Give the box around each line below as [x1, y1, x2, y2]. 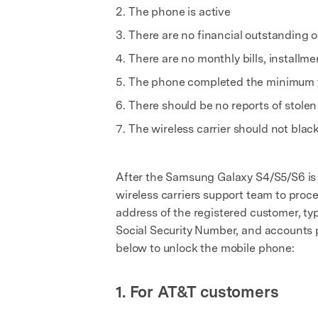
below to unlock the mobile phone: [116, 241, 295, 255]
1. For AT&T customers [116, 283, 279, 301]
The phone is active [128, 5, 231, 18]
